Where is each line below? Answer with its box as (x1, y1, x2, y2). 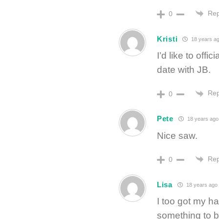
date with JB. (157, 65, 211, 75)
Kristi (157, 34, 178, 43)
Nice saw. (157, 130, 197, 141)
